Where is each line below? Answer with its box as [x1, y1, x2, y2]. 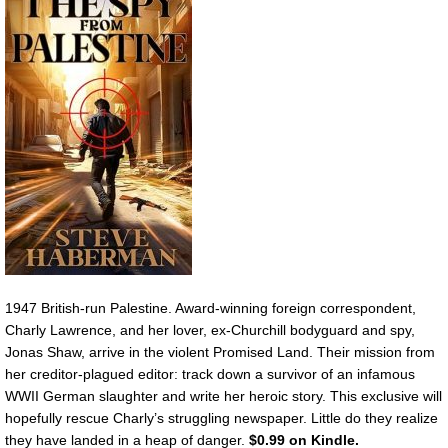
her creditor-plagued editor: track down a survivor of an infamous [5, 366, 415, 383]
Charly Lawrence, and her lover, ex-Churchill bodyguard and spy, [5, 322, 415, 339]
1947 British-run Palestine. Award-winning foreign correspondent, [5, 300, 416, 317]
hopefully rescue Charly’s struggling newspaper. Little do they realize [5, 410, 438, 427]
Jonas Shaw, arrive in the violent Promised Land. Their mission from [5, 344, 435, 361]
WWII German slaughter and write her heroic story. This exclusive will [5, 388, 442, 405]
